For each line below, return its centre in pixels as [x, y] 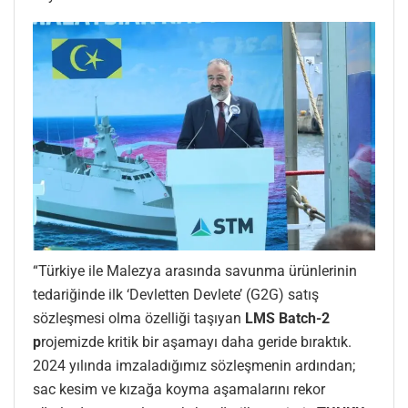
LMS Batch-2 [287, 319]
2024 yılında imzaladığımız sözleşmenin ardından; [194, 366]
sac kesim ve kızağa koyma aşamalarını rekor [179, 390]
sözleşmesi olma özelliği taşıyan [139, 319]
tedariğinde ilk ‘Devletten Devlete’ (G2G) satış [176, 295]
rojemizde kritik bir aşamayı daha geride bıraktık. [196, 342]
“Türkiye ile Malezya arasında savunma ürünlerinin [195, 271]
